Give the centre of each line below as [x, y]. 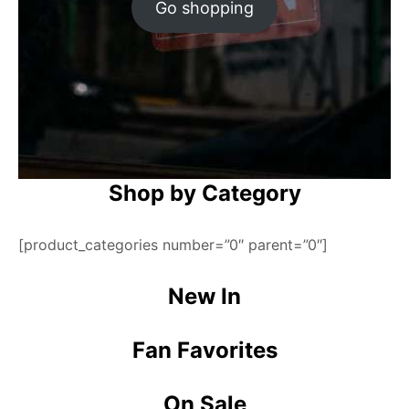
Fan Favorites [204, 350]
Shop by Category [204, 193]
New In [204, 296]
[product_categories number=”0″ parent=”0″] [173, 245]
